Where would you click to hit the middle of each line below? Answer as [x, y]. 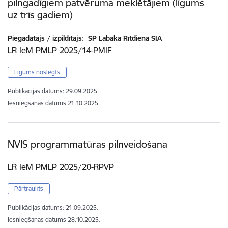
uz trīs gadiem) [40, 15]
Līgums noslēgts [37, 72]
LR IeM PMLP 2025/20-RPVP [61, 167]
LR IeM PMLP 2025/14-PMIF [60, 51]
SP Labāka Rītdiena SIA [124, 38]
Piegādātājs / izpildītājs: [46, 38]
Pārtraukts [29, 189]
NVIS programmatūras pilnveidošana [88, 144]
